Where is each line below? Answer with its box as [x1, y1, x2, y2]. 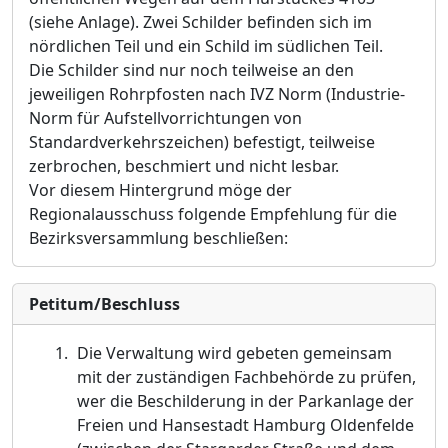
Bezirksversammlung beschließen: [29, 227, 288, 249]
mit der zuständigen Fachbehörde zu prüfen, [76, 366, 416, 388]
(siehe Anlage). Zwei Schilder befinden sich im [29, 11, 372, 33]
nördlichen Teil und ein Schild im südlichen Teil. [29, 35, 383, 57]
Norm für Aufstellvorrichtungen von [29, 107, 302, 129]
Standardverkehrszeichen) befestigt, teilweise [29, 131, 375, 153]
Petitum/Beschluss [29, 293, 180, 315]
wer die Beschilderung [76, 390, 250, 412]
